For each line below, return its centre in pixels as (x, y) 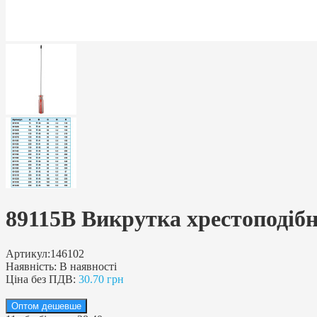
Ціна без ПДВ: (41, 279)
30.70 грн (101, 279)
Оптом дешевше (46, 306)
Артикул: (28, 253)
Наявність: (31, 266)
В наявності (88, 266)
